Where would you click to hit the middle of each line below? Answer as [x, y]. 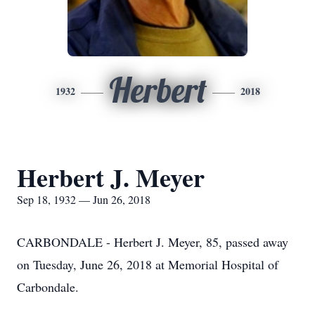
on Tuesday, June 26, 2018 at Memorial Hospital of [148, 264]
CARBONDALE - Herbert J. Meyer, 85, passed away [153, 242]
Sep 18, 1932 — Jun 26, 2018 [84, 199]
